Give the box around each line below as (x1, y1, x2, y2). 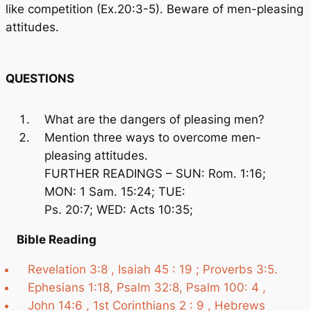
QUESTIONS (6, 72, 74, 86)
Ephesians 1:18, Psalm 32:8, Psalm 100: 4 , (28, 280, 266, 294)
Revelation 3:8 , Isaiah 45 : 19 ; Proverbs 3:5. (28, 262, 278, 276)
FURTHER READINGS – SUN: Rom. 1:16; (44, 167, 266, 181)
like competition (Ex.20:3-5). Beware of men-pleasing (6, 1, 303, 16)
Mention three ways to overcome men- (44, 131, 261, 145)
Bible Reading (17, 233, 96, 247)
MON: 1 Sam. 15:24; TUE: (44, 185, 185, 199)
